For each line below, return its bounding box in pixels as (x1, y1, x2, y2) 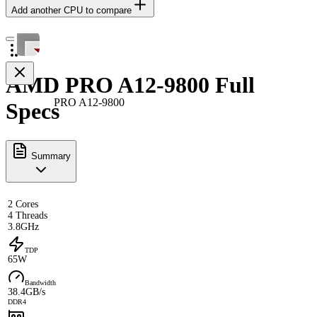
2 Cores (8, 198, 38, 209)
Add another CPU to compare (11, 4, 132, 16)
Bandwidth (25, 278, 56, 287)
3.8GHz (8, 221, 39, 232)
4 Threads (8, 209, 47, 221)
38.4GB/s (8, 286, 45, 297)
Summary (28, 150, 71, 161)
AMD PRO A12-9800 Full (6, 72, 255, 98)
